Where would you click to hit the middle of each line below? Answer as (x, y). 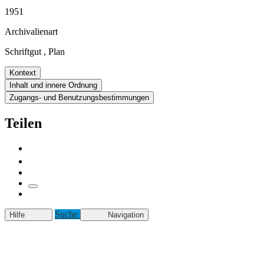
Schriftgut (23, 51)
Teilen (23, 123)
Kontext (23, 72)
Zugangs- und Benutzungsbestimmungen (79, 97)
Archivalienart (31, 31)
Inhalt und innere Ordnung (53, 85)
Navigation (126, 214)
